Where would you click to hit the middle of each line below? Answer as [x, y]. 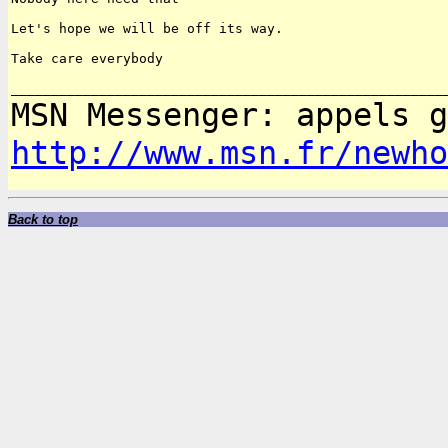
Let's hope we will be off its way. [147, 29]
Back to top [43, 220]
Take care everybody [87, 59]
